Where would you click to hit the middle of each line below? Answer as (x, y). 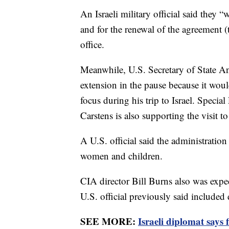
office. (95, 44)
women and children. (124, 155)
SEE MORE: (109, 221)
